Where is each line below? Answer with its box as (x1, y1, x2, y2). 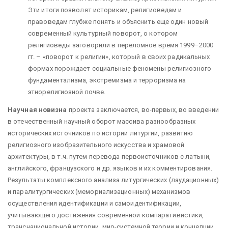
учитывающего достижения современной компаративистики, (8, 211, 204, 219)
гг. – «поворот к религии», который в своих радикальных (28, 53, 210, 61)
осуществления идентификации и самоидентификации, (8, 199, 181, 207)
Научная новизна (8, 105, 67, 113)
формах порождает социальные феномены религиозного (28, 65, 211, 72)
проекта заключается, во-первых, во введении (67, 105, 219, 113)
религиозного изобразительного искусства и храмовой (8, 140, 184, 149)
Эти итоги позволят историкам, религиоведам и (28, 6, 182, 14)
